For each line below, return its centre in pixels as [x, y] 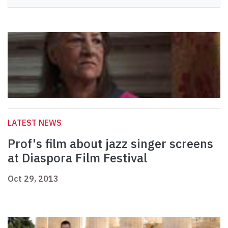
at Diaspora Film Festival [77, 158]
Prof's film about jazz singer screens [110, 144]
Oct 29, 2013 [33, 179]
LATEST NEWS [35, 123]
